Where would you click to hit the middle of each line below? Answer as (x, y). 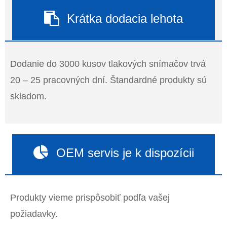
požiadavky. (34, 214)
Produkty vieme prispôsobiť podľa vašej (90, 197)
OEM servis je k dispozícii (125, 153)
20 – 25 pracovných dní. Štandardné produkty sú (108, 80)
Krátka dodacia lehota (125, 18)
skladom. (28, 96)
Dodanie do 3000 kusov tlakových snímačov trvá (108, 64)
